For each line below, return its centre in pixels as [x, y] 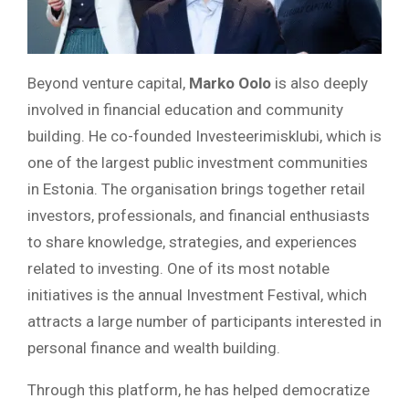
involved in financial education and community [185, 109]
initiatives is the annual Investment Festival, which [197, 294]
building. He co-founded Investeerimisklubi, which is [204, 136]
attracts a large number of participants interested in [204, 321]
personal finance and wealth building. [154, 347]
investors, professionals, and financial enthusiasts [199, 215]
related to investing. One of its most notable [178, 268]
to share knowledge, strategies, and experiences [192, 241]
